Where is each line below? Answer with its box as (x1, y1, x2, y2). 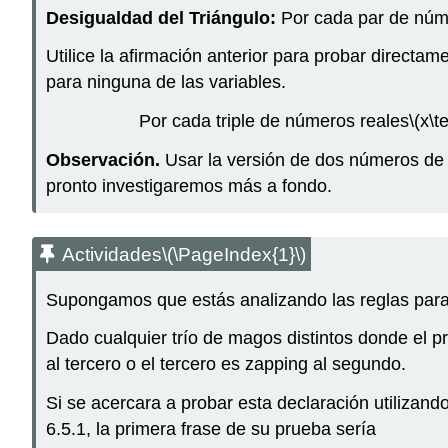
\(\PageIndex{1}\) (162, 243, 306, 265)
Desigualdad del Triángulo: (46, 7, 276, 28)
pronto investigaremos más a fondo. (46, 176, 332, 197)
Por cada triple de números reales (139, 111, 409, 132)
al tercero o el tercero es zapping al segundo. (46, 354, 406, 375)
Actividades (62, 243, 162, 265)
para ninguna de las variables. (46, 72, 286, 93)
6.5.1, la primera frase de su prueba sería (46, 419, 376, 440)
